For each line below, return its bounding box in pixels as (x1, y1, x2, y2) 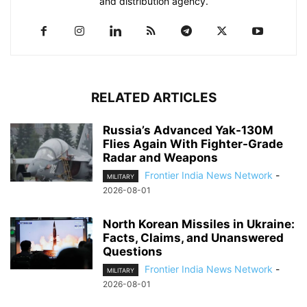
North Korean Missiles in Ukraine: (103, 217, 295, 231)
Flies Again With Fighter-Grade (103, 136, 283, 151)
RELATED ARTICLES (90, 89, 217, 106)
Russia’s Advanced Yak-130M (103, 123, 273, 137)
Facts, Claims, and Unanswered (103, 230, 284, 245)
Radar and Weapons (103, 150, 221, 164)
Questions (103, 244, 162, 258)
